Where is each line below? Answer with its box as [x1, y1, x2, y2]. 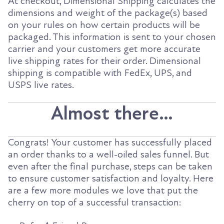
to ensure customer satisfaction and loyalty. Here [8, 172, 213, 185]
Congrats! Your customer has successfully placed [8, 136, 212, 149]
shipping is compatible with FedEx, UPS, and [8, 66, 192, 79]
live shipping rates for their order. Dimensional [8, 54, 201, 67]
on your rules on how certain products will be [8, 18, 200, 31]
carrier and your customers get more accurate [8, 42, 200, 55]
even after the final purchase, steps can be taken [8, 160, 212, 173]
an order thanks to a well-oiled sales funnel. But [8, 148, 209, 161]
